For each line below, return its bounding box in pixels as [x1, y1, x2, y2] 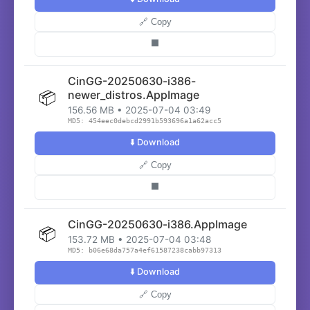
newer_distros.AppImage [68, 88, 199, 102]
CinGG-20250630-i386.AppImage [68, 217, 247, 231]
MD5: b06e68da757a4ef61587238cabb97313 [68, 246, 221, 254]
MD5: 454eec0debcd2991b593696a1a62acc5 [68, 117, 221, 125]
